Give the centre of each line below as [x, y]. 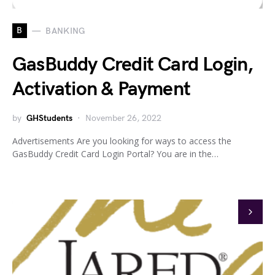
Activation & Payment [101, 90]
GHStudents [49, 118]
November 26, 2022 [123, 118]
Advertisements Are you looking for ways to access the [122, 141]
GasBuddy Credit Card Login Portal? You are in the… [115, 154]
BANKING [66, 31]
